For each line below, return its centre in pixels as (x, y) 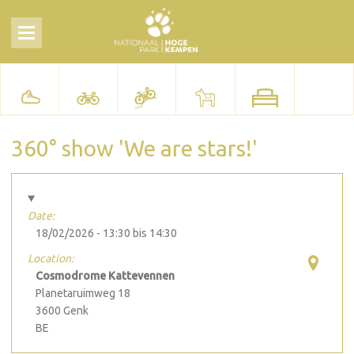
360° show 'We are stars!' (134, 148)
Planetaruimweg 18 (83, 293)
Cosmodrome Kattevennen (105, 276)
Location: (52, 258)
